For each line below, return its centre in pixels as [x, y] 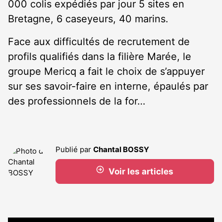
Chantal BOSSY [121, 149]
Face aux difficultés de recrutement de [99, 42]
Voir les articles [141, 171]
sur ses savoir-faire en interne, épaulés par [108, 86]
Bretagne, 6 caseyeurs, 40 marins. [88, 19]
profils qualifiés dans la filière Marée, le [100, 56]
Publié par [74, 149]
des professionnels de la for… [77, 101]
